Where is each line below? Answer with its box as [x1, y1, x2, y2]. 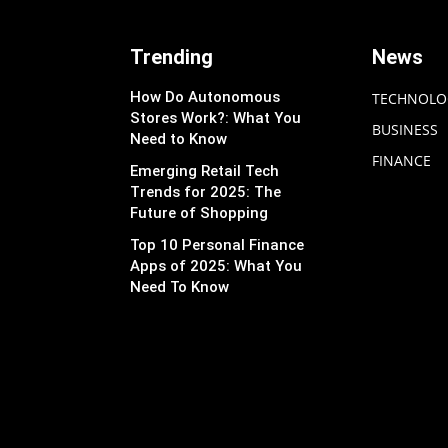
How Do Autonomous [130, 87, 281, 106]
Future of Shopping [130, 203, 269, 222]
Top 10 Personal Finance [130, 235, 305, 254]
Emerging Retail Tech [130, 161, 280, 180]
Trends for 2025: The [130, 182, 282, 201]
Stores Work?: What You [130, 108, 302, 127]
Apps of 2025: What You [130, 256, 303, 275]
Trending [130, 44, 214, 69]
